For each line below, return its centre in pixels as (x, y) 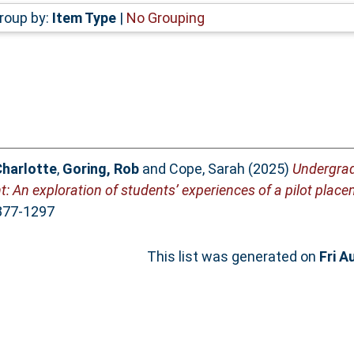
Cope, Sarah (207, 169)
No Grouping (165, 17)
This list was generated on (233, 257)
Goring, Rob (100, 169)
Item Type (84, 17)
